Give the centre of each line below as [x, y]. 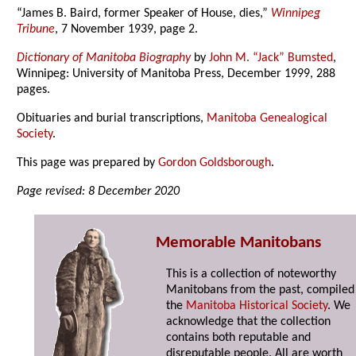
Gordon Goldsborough [215, 163]
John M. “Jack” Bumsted [271, 58]
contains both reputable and [239, 338]
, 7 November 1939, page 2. [127, 30]
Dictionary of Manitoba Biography [104, 58]
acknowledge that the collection [249, 322]
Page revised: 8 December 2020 [99, 192]
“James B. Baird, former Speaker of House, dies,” [144, 14]
